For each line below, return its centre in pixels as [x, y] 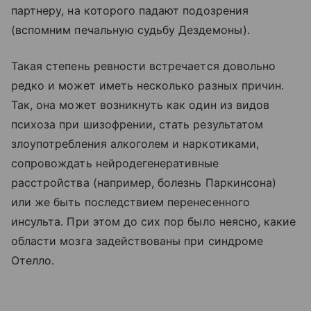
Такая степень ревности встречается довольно [144, 66]
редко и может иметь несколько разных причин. [148, 86]
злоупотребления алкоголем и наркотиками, [135, 144]
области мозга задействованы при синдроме [137, 241]
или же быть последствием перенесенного [131, 202]
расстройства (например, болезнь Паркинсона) [144, 183]
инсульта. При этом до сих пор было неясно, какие [154, 222]
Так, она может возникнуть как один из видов [141, 105]
